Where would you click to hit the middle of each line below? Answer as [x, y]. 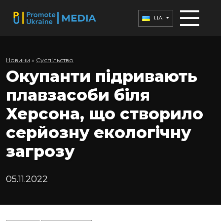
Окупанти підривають [102, 76]
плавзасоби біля [78, 95]
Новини [18, 60]
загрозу [40, 151]
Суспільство [55, 60]
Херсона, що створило [105, 114]
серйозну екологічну [98, 133]
